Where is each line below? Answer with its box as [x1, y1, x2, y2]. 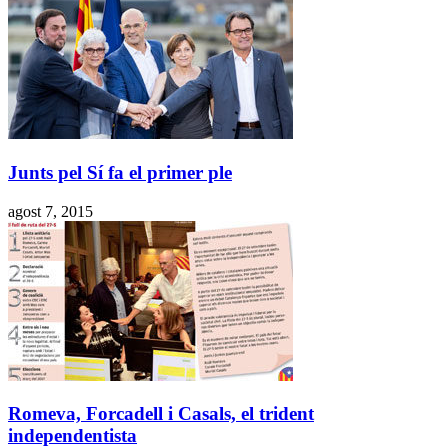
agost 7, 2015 [8, 202, 93, 220]
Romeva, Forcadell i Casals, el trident [8, 403, 314, 425]
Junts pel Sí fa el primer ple [8, 162, 232, 184]
